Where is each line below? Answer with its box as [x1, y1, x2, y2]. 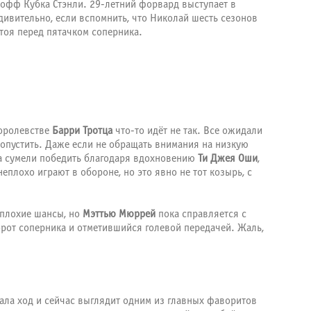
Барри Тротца [52, 126, 112, 137]
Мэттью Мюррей [83, 209, 155, 220]
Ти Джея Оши [198, 153, 258, 165]
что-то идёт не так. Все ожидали [112, 126, 262, 137]
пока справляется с [155, 209, 246, 220]
